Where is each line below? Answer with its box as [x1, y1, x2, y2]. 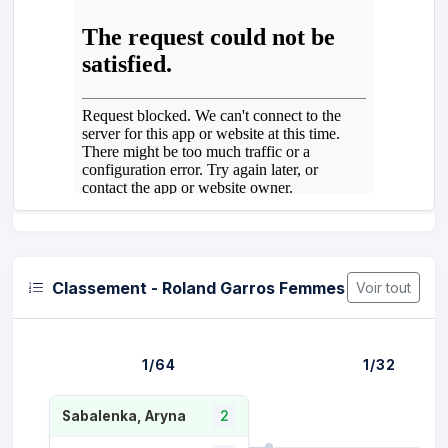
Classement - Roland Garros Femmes [52, 277, 345, 298]
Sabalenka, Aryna [62, 408, 186, 424]
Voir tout [356, 279, 411, 296]
